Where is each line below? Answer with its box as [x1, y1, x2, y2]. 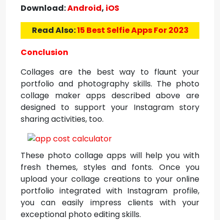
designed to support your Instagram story [21, 102, 199, 113]
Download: [21, 2, 67, 14]
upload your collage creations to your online [21, 173, 199, 185]
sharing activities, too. [21, 113, 104, 125]
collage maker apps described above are [21, 90, 199, 101]
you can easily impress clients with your [21, 197, 199, 208]
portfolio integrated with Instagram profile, [21, 185, 199, 196]
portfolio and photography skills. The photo [21, 78, 199, 89]
